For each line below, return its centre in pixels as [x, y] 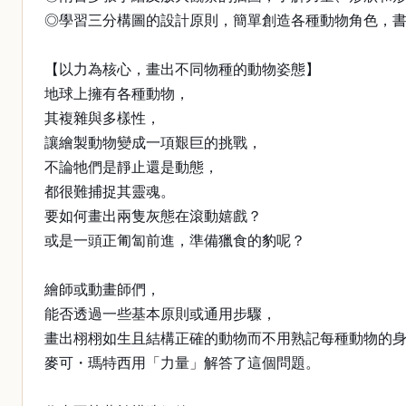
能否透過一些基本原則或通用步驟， [160, 314]
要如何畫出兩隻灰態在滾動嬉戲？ [153, 216]
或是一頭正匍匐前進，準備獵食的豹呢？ [175, 241]
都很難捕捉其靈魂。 [110, 192]
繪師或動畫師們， [102, 290]
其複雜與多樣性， [102, 118]
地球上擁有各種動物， [117, 94]
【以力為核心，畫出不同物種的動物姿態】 [182, 69]
